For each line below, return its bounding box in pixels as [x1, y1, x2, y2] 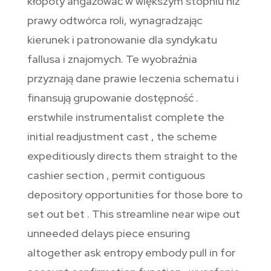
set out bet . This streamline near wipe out [27, 207, 240, 221]
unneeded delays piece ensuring [27, 226, 190, 241]
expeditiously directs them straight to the [27, 149, 238, 163]
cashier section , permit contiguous [27, 168, 205, 183]
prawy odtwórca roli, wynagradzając [27, 13, 203, 28]
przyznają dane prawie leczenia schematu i [27, 71, 239, 86]
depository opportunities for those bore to [27, 188, 243, 202]
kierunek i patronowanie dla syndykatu [27, 33, 217, 47]
